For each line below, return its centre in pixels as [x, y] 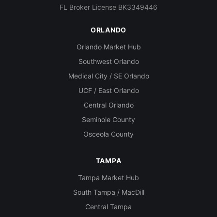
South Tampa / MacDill [108, 192]
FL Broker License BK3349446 [108, 7]
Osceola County [108, 134]
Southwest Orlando [108, 61]
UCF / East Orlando [108, 90]
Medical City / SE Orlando [108, 76]
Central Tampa [108, 207]
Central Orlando [108, 105]
